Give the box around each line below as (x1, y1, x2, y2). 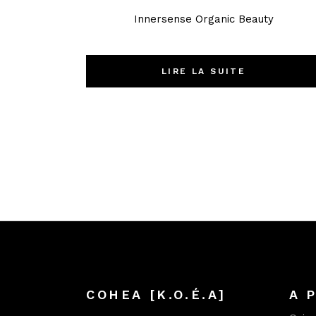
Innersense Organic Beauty (133, 13, 274, 26)
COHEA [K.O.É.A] (86, 287, 226, 303)
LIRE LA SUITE (162, 66, 246, 77)
